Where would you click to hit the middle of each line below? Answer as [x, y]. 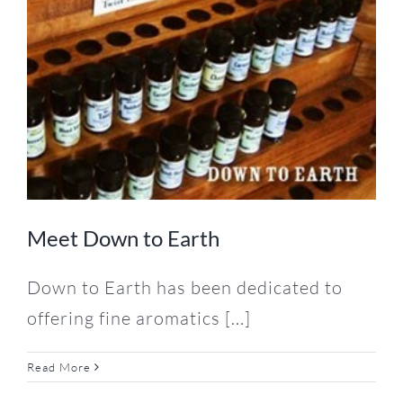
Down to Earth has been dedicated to [185, 287]
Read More [59, 367]
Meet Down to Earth [123, 237]
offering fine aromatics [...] [139, 318]
